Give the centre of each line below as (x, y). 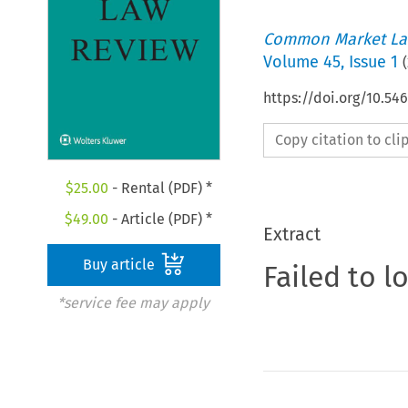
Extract (291, 234)
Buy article (121, 265)
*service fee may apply (133, 303)
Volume (293, 61)
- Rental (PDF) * (160, 189)
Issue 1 (373, 61)
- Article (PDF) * (161, 219)
